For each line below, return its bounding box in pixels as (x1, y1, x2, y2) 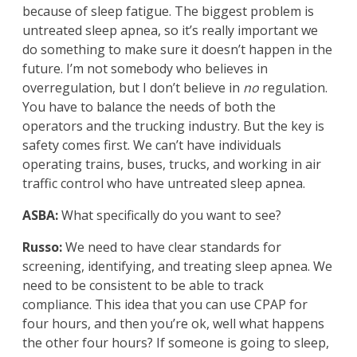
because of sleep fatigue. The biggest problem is (22, 2, 314, 21)
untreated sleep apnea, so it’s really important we (22, 22, 318, 40)
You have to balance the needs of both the (22, 98, 276, 116)
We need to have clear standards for (62, 238, 281, 257)
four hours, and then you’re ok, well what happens (22, 315, 324, 333)
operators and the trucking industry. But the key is (22, 117, 324, 135)
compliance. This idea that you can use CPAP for (22, 296, 308, 314)
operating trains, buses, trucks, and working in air (22, 155, 321, 174)
